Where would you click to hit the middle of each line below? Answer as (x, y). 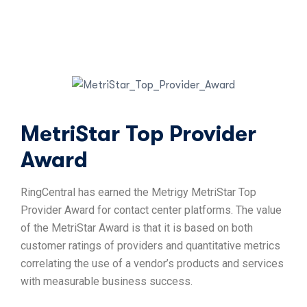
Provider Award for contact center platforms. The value (151, 210)
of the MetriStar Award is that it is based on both (137, 228)
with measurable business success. (107, 282)
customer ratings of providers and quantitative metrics (150, 246)
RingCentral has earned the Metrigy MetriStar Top (138, 193)
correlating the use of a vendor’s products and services (152, 264)
